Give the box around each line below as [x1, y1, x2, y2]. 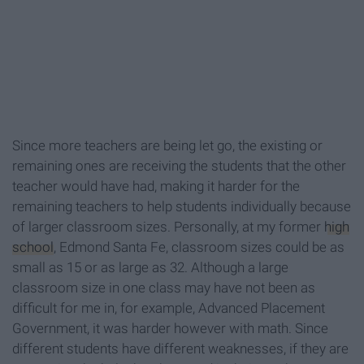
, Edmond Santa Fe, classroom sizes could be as [54, 239, 344, 256]
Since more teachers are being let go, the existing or [12, 137, 323, 154]
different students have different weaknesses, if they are [12, 340, 349, 357]
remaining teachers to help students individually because [12, 198, 351, 215]
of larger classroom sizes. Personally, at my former [12, 219, 324, 236]
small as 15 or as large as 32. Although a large [12, 259, 288, 276]
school [12, 239, 54, 256]
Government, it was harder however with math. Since [12, 320, 328, 337]
